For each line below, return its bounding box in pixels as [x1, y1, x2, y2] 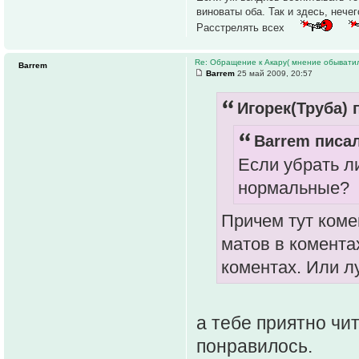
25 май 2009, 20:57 [235, 68, 313, 78]
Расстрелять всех [196, 21, 288, 34]
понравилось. [196, 336, 313, 357]
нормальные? [238, 177, 349, 198]
